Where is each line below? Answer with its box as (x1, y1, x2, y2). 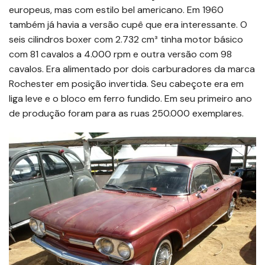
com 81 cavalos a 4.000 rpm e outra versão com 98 (9, 48, 232, 61)
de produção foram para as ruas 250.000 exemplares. (9, 107, 244, 120)
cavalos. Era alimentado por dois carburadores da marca (9, 63, 255, 76)
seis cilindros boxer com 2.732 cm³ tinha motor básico (9, 33, 243, 46)
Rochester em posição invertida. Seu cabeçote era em (9, 77, 244, 91)
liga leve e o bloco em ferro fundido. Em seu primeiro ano (9, 92, 252, 105)
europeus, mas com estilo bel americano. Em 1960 (9, 4, 224, 17)
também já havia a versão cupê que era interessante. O (9, 18, 247, 31)
